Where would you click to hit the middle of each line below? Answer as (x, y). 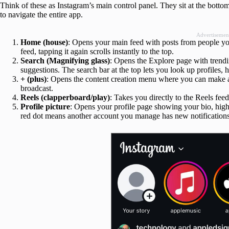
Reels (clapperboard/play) (65, 98)
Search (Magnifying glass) (65, 61)
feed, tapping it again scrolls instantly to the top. (98, 52)
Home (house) (44, 42)
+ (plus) (33, 79)
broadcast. (37, 88)
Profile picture (45, 107)
